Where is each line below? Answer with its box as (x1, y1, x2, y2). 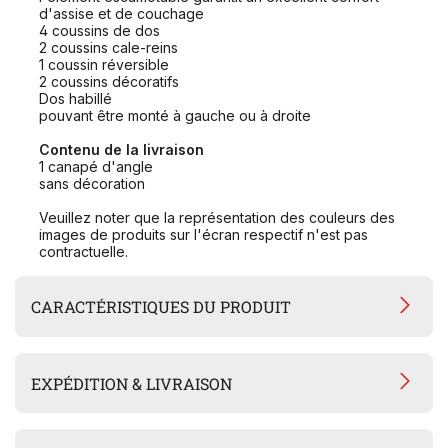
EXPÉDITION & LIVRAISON (31, 372, 233, 394)
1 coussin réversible (39, 56, 169, 74)
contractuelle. (39, 243, 128, 261)
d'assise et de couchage (39, 5, 204, 23)
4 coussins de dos (39, 22, 160, 40)
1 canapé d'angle (39, 158, 153, 176)
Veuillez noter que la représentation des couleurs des (39, 209, 395, 227)
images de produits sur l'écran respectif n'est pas (39, 226, 368, 244)
